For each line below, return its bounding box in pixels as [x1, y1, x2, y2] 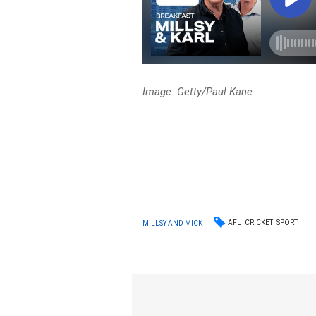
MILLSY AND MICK [142, 219, 203, 227]
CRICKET [245, 219, 274, 226]
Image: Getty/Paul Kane [142, 85, 253, 98]
